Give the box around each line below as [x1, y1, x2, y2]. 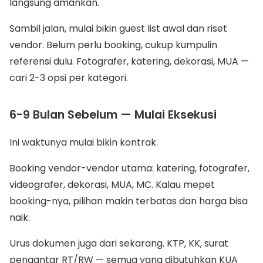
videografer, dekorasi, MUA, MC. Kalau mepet [9, 178, 215, 191]
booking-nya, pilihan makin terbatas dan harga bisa [9, 194, 248, 208]
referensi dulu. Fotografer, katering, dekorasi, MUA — [9, 55, 249, 68]
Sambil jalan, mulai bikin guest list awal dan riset [9, 22, 227, 35]
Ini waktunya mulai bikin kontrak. [9, 136, 158, 149]
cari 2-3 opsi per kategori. [9, 71, 128, 85]
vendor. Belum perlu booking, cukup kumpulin [9, 38, 217, 52]
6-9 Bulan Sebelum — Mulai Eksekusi [9, 107, 217, 123]
